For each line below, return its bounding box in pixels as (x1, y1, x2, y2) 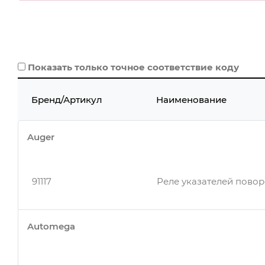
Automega (27, 221, 75, 232)
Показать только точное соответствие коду (28, 62, 239, 73)
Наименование (156, 93, 227, 105)
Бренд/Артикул (31, 93, 102, 105)
